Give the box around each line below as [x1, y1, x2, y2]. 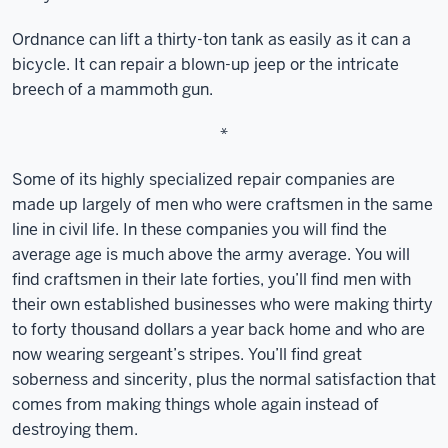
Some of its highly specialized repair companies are [12, 169, 395, 190]
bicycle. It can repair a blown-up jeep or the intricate [12, 54, 399, 75]
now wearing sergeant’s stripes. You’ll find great [12, 344, 362, 365]
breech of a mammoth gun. [12, 79, 213, 100]
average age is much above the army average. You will [12, 244, 410, 265]
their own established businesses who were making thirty [12, 294, 433, 315]
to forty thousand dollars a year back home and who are [12, 319, 425, 340]
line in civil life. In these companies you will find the [12, 219, 387, 240]
